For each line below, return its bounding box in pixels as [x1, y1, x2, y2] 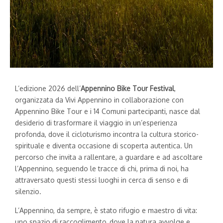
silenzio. [15, 187, 41, 196]
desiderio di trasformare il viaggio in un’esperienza [15, 118, 177, 127]
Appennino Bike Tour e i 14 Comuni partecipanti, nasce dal [15, 107, 200, 116]
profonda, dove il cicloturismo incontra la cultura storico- [15, 130, 199, 139]
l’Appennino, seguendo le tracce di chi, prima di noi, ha [15, 164, 189, 173]
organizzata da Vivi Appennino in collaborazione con [15, 96, 184, 105]
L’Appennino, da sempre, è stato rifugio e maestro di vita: [15, 206, 197, 215]
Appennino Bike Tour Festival [81, 84, 174, 93]
